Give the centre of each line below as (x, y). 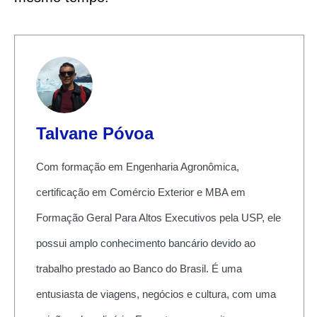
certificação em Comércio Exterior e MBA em (140, 192)
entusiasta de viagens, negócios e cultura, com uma (156, 294)
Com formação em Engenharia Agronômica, (137, 166)
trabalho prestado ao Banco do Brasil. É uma (139, 268)
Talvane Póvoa (94, 133)
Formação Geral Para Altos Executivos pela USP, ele (158, 217)
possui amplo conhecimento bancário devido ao (145, 243)
